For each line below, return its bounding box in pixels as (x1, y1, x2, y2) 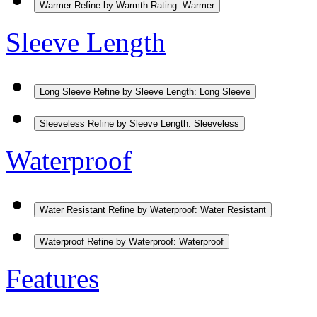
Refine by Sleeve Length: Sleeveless (88, 117, 239, 129)
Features (6, 263, 99, 294)
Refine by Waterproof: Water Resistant (108, 204, 266, 215)
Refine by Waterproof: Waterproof (87, 236, 224, 247)
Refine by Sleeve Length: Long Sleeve (93, 86, 250, 97)
